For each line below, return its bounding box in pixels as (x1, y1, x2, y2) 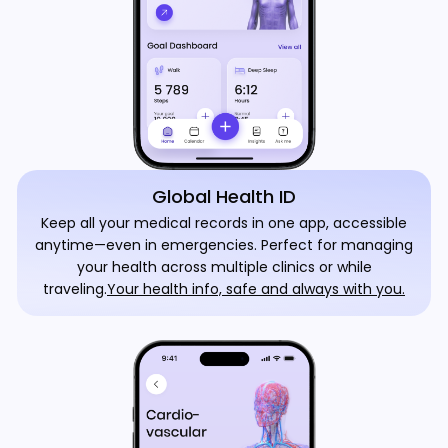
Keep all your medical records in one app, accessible (41, 213, 407, 233)
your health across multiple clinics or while (76, 257, 372, 277)
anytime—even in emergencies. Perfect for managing (35, 235, 413, 255)
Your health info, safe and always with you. (107, 279, 405, 299)
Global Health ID (152, 184, 296, 209)
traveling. (43, 279, 107, 299)
